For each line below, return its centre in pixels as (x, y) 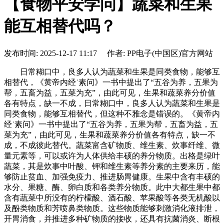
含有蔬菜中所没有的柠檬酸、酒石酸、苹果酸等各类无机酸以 (112, 197)
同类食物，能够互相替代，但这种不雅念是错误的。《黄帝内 (112, 113)
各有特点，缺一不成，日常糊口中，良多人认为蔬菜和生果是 (112, 103)
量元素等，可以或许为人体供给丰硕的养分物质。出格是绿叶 (112, 155)
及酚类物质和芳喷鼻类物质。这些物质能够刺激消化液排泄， (112, 208)
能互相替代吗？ (60, 26)
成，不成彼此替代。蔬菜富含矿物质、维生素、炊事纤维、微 (112, 145)
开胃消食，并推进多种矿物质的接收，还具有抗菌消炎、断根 (112, 218)
